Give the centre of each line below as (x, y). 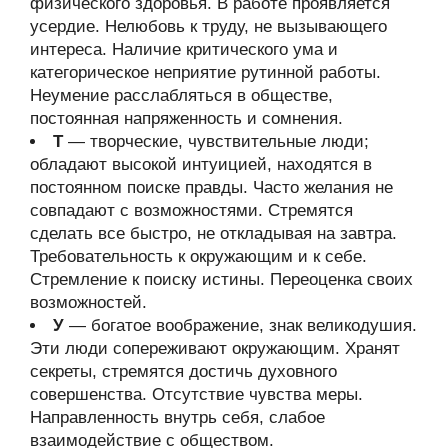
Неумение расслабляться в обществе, (181, 95)
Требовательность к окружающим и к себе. (198, 256)
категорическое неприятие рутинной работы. (205, 72)
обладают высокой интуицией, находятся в (201, 164)
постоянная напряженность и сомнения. (186, 118)
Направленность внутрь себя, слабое (177, 417)
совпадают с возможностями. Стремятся (191, 210)
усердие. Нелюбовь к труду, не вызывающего (208, 26)
